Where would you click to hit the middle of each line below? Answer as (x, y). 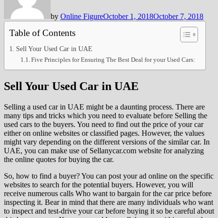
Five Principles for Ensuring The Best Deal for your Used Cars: (113, 59)
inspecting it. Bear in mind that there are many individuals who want (109, 202)
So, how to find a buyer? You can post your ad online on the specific (109, 176)
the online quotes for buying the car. (59, 159)
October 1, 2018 (128, 16)
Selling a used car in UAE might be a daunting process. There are (104, 107)
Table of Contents (42, 33)
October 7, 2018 (178, 16)
